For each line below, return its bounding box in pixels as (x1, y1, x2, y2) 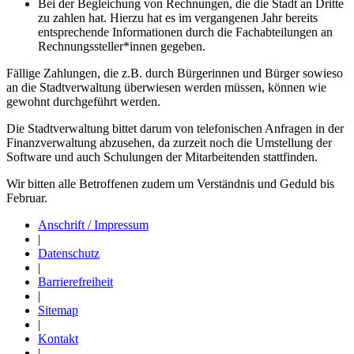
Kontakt (38, 331, 78, 345)
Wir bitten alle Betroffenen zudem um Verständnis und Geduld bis (6, 176, 334, 190)
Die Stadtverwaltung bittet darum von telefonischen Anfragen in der (6, 121, 344, 135)
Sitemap (38, 303, 78, 317)
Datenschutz (38, 246, 100, 260)
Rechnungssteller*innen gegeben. (38, 39, 205, 53)
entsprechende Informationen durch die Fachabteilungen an (38, 24, 333, 39)
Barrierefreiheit (38, 274, 113, 288)
